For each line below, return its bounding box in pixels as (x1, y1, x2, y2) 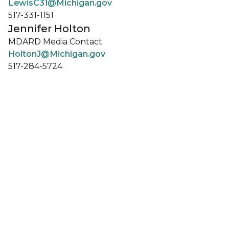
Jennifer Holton (8, 22, 90, 35)
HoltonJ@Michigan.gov (8, 49, 105, 59)
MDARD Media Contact (8, 37, 102, 47)
